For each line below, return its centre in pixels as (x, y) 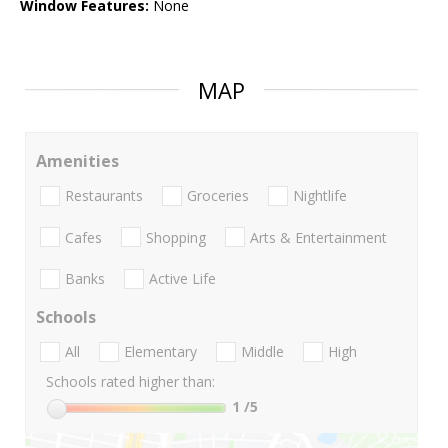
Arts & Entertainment (318, 237)
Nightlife (320, 196)
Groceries (218, 196)
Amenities (77, 161)
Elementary (160, 352)
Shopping (176, 237)
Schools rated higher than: (130, 382)
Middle (262, 352)
